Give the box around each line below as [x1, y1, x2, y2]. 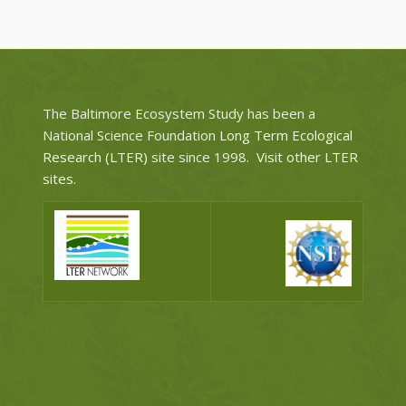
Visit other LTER [256, 147, 358, 166]
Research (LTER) [42, 147, 148, 166]
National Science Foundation [42, 125, 216, 144]
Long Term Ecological [215, 125, 353, 144]
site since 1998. [147, 147, 256, 166]
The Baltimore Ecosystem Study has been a [42, 103, 315, 122]
